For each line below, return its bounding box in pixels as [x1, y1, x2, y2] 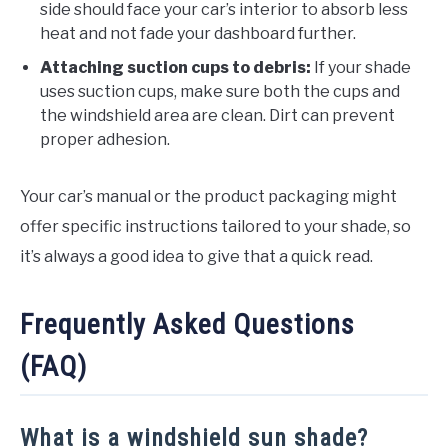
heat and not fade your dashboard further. [40, 23, 356, 43]
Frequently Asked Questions [20, 307, 355, 341]
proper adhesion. [40, 129, 170, 149]
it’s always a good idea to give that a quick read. [20, 246, 373, 266]
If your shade [311, 57, 411, 77]
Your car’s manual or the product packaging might [20, 186, 397, 206]
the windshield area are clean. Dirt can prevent [40, 105, 395, 125]
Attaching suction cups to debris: [40, 57, 311, 77]
